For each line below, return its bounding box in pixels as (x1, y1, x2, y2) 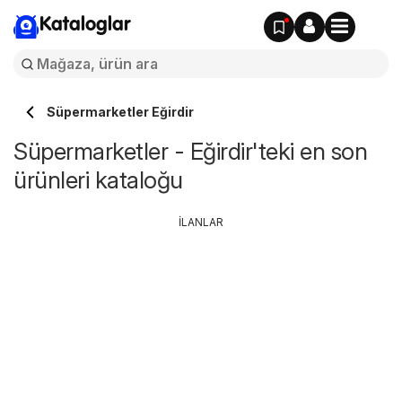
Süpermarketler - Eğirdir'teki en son (13, 137, 367, 165)
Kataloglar (39, 15, 130, 35)
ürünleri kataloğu (13, 166, 183, 194)
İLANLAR (179, 215, 223, 229)
